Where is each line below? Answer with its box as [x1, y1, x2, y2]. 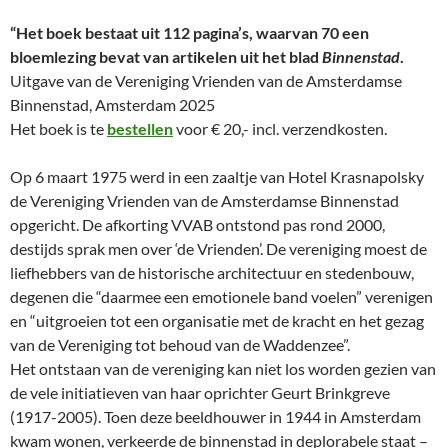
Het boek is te [10, 119, 107, 139]
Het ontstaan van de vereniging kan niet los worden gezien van [10, 359, 436, 379]
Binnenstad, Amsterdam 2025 [10, 95, 215, 115]
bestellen [107, 119, 173, 139]
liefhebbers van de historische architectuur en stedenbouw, [10, 263, 414, 283]
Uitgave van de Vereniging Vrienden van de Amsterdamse [10, 71, 402, 91]
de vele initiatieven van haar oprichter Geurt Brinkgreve [10, 383, 390, 403]
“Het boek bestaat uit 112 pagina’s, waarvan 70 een [10, 23, 369, 43]
